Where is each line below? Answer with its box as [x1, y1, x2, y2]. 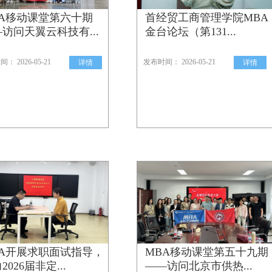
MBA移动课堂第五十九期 [145, 246, 268, 258]
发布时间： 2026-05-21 [143, 58, 216, 66]
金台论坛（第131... [145, 25, 236, 38]
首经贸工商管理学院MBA [145, 12, 268, 24]
